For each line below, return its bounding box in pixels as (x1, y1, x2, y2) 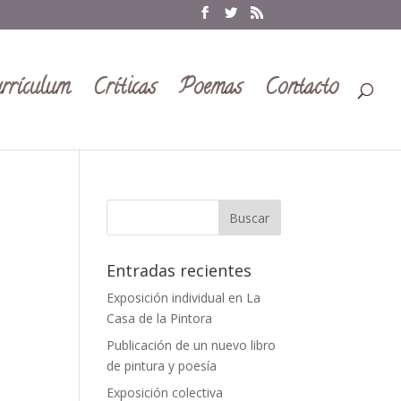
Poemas (179, 72, 242, 106)
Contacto (265, 72, 338, 106)
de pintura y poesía (107, 357, 218, 374)
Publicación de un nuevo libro (107, 337, 277, 354)
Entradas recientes (107, 260, 252, 281)
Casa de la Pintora (107, 310, 213, 327)
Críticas (93, 72, 156, 106)
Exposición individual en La (107, 289, 261, 306)
